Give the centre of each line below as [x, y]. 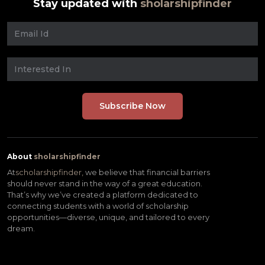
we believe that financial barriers [148, 172]
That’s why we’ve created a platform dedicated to [103, 195]
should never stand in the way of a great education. [105, 183]
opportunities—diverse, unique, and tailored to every [108, 217]
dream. [21, 228]
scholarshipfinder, [50, 172]
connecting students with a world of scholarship [98, 206]
